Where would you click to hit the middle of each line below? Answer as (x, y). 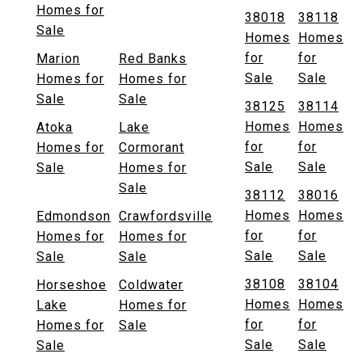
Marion (58, 58)
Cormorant (152, 147)
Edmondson (74, 216)
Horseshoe (72, 284)
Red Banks (153, 58)
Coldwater (151, 284)
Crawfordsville (166, 216)
